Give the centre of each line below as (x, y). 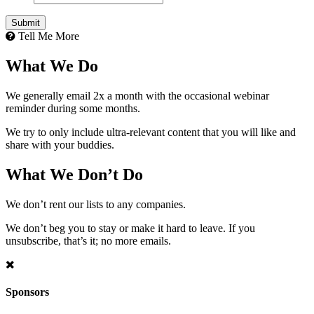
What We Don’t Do (74, 174)
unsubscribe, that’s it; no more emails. (88, 240)
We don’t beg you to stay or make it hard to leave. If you (130, 228)
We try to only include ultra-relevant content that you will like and (151, 132)
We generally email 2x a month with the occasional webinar (137, 96)
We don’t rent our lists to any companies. (96, 204)
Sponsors (27, 292)
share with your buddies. (60, 145)
